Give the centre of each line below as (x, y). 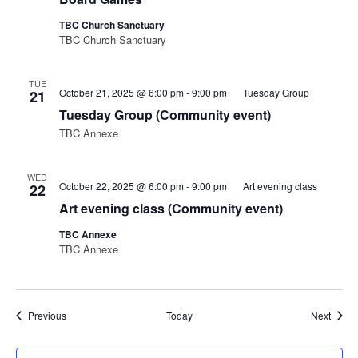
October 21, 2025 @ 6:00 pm (121, 92)
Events (80, 314)
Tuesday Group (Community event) (165, 115)
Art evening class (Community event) (171, 208)
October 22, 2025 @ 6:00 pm (121, 186)
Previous (47, 315)
